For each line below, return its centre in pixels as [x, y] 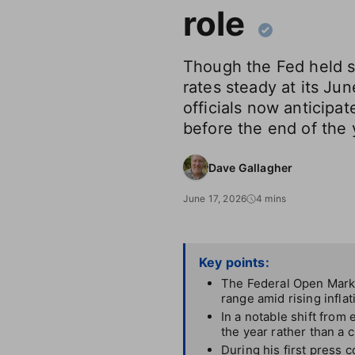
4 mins [271, 198]
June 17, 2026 [215, 198]
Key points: [234, 262]
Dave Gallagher [251, 167]
